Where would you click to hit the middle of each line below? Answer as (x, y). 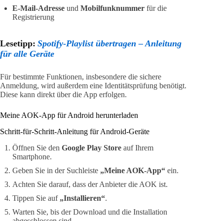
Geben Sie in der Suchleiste (56, 170)
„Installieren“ (82, 198)
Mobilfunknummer (112, 8)
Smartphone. (32, 156)
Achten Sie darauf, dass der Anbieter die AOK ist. (90, 184)
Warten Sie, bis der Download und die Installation (90, 212)
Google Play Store (92, 147)
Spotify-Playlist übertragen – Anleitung (110, 43)
